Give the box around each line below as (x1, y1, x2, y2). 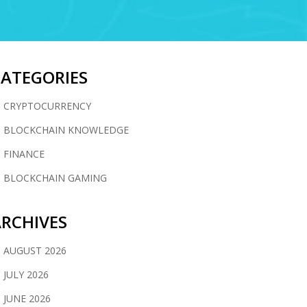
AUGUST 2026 (3, 244, 66, 257)
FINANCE (3, 147, 45, 160)
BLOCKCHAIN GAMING (3, 171, 107, 184)
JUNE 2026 (3, 292, 51, 305)
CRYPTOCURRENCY (3, 99, 91, 112)
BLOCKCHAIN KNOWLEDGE (3, 123, 129, 136)
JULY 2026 (3, 268, 49, 281)
